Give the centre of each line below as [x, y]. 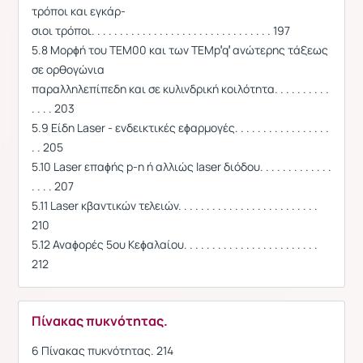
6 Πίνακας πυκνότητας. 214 [102, 350]
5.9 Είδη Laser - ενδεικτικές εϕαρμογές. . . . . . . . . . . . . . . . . [180, 127]
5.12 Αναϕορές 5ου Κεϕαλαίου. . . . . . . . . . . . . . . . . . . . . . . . [175, 244]
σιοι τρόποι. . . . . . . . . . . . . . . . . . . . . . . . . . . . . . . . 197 [161, 30]
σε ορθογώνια [68, 69]
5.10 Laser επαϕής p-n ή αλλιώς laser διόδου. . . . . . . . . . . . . [181, 166]
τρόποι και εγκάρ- [79, 11]
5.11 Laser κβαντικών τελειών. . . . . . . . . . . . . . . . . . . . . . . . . [175, 205]
